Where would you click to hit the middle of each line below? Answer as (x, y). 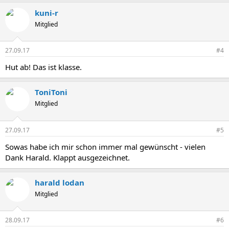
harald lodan (60, 182)
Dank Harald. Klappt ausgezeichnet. (67, 157)
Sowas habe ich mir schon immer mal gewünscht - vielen (105, 146)
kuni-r (47, 13)
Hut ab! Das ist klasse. (43, 67)
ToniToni (51, 92)
